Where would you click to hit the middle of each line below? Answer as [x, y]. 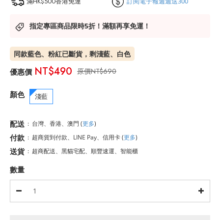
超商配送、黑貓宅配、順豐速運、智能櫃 [85, 151]
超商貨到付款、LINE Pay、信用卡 [77, 137]
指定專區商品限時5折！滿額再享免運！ [90, 26]
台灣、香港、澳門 [56, 123]
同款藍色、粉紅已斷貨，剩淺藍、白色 [72, 54]
